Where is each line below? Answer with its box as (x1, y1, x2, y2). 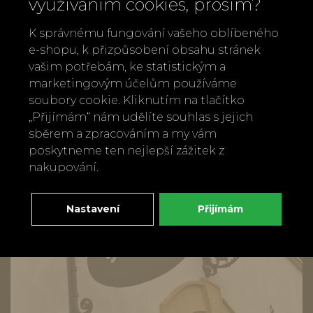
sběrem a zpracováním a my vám (29, 127, 217, 140)
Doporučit (99, 49, 168, 66)
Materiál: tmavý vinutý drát (21, 10, 202, 28)
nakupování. (29, 161, 99, 174)
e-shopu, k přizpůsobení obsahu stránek (29, 43, 261, 57)
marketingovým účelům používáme (29, 77, 237, 90)
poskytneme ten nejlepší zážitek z (29, 144, 224, 157)
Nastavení (66, 203, 119, 215)
